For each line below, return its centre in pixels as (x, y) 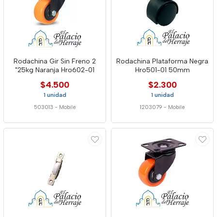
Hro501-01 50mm (162, 70)
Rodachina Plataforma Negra (162, 61)
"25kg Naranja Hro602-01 (55, 70)
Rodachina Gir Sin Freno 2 (55, 61)
